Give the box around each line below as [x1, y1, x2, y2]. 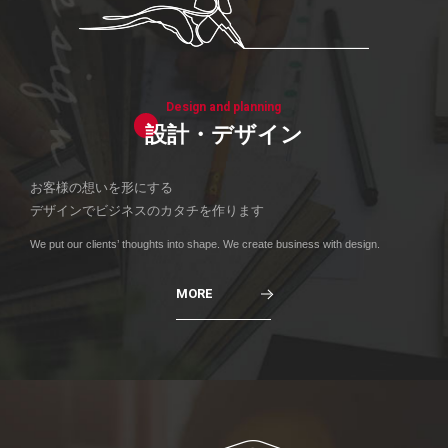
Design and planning [166, 98, 282, 117]
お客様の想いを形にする [29, 180, 173, 196]
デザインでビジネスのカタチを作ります [29, 203, 264, 219]
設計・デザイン [144, 122, 303, 148]
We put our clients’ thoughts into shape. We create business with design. [29, 238, 380, 251]
